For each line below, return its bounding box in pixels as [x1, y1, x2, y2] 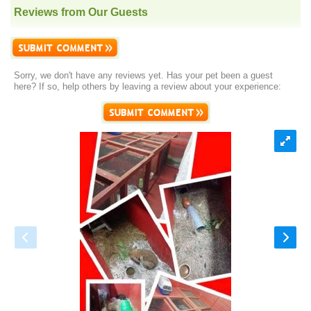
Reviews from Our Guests [14, 6, 148, 18]
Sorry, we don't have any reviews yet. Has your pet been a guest [14, 70, 273, 81]
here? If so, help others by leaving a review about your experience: [14, 81, 281, 92]
